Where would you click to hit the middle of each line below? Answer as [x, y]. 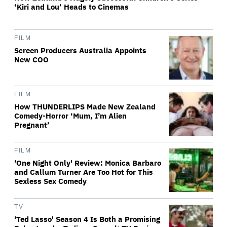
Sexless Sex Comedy [50, 181]
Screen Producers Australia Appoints [80, 50]
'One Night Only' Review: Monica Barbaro [88, 163]
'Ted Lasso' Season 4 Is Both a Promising [87, 219]
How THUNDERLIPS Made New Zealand [85, 107]
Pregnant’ [32, 125]
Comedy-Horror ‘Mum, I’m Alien [70, 116]
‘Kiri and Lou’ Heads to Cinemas [71, 7]
